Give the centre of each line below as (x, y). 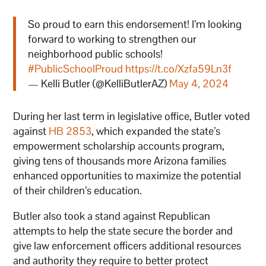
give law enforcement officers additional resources (127, 245)
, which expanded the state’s (156, 131)
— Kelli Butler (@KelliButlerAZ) (99, 83)
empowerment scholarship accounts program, (119, 145)
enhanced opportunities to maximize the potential (127, 175)
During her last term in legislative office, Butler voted (132, 116)
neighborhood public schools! (96, 53)
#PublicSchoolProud (76, 68)
